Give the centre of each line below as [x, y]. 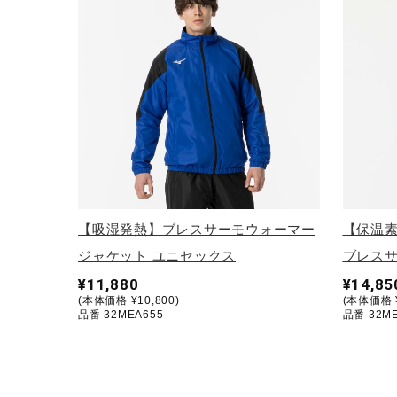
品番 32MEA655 [121, 314]
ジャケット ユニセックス [157, 256]
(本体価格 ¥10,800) [129, 300]
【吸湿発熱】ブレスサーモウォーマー [197, 229]
